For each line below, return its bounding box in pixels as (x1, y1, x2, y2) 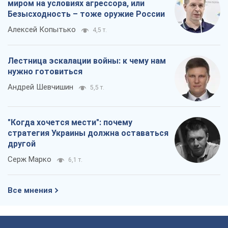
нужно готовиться (8, 67, 82, 77)
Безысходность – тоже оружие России (8, 9, 165, 19)
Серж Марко (8, 155, 51, 164)
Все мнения (8, 186, 52, 195)
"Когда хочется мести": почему (8, 118, 132, 128)
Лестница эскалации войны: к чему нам (8, 56, 166, 66)
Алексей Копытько (8, 25, 76, 35)
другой (8, 139, 36, 149)
